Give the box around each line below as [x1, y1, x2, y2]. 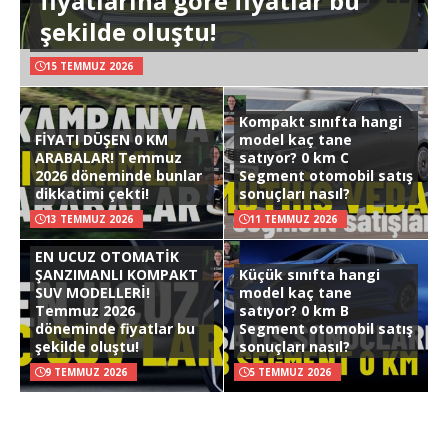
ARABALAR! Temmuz [35, 147, 182, 167]
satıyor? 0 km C [239, 147, 349, 167]
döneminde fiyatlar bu [35, 318, 195, 338]
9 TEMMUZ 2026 [45, 364, 127, 379]
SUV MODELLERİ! [35, 282, 150, 302]
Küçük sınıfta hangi [239, 264, 380, 284]
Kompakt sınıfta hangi [239, 111, 402, 131]
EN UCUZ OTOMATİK [35, 246, 179, 266]
